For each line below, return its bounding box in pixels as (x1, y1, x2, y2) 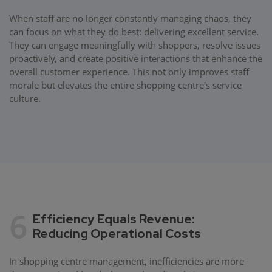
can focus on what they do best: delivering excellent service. (9, 25, 259, 38)
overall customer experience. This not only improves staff (9, 65, 249, 78)
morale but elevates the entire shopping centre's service (9, 78, 242, 91)
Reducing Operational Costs (33, 225, 201, 242)
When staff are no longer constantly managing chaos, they (9, 12, 251, 24)
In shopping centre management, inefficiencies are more (9, 254, 244, 267)
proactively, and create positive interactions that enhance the (9, 52, 262, 64)
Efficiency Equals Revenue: (33, 211, 194, 227)
